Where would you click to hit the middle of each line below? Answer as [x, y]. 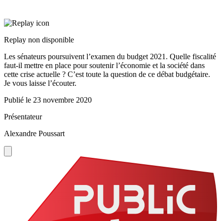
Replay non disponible [39, 40]
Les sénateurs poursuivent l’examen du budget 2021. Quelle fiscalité [110, 57]
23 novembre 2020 [62, 100]
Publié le [18, 100]
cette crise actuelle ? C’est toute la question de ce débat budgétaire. [107, 74]
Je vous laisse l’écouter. [40, 83]
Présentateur [23, 117]
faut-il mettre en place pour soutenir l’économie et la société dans [104, 66]
